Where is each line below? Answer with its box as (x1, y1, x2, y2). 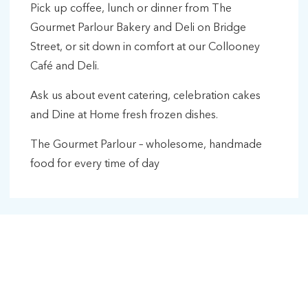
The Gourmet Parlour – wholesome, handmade (30, 139, 262, 151)
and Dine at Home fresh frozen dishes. (30, 109, 218, 121)
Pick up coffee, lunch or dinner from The (30, 3, 232, 14)
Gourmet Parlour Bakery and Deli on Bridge (30, 22, 246, 34)
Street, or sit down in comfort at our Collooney (30, 41, 260, 53)
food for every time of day (30, 158, 159, 170)
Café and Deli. (30, 60, 99, 72)
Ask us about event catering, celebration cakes (30, 90, 261, 102)
